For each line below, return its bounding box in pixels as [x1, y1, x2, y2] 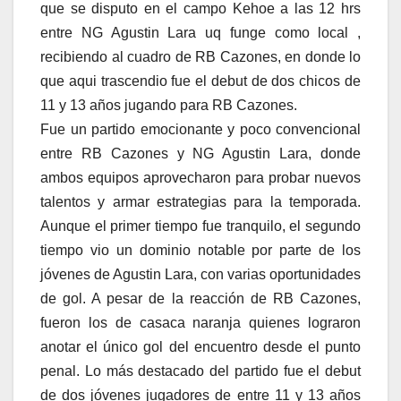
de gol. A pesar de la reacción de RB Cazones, [40, 291, 361, 307]
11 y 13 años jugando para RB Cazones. [40, 98, 297, 114]
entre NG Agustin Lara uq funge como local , [40, 25, 361, 41]
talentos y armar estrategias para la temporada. [40, 194, 361, 210]
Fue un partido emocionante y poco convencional [40, 122, 361, 138]
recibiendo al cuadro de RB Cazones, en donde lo [40, 49, 361, 65]
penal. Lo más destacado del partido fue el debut [40, 363, 361, 380]
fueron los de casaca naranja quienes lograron [40, 315, 361, 331]
